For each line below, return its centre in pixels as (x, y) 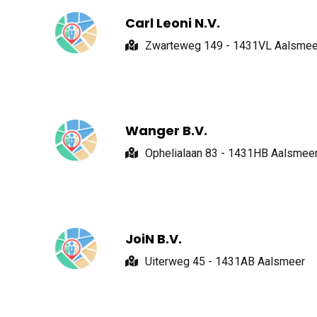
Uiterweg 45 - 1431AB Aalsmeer (225, 261)
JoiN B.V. (153, 238)
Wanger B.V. (166, 131)
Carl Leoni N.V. (172, 23)
